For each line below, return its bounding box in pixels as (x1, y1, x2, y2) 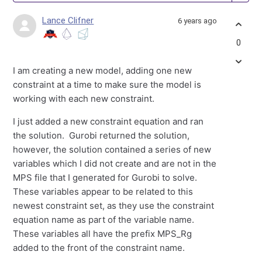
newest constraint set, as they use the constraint (13, 200, 215, 211)
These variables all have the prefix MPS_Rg (13, 228, 192, 239)
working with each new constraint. (13, 93, 155, 104)
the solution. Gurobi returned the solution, (13, 130, 190, 141)
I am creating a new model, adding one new (13, 65, 192, 76)
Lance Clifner (42, 15, 94, 26)
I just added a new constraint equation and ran (13, 116, 204, 127)
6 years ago (177, 16, 217, 25)
